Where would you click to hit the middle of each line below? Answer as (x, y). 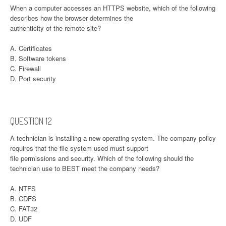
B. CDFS (23, 198)
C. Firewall (25, 68)
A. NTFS (23, 188)
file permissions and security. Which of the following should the (102, 158)
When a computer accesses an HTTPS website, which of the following (113, 8)
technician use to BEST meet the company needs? (85, 168)
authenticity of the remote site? (55, 28)
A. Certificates (31, 48)
